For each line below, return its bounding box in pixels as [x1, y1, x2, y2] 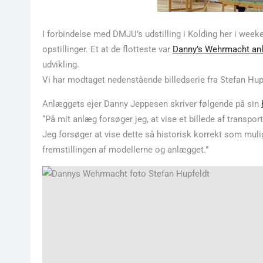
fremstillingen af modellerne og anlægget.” [42, 144, 208, 155]
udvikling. [42, 59, 79, 70]
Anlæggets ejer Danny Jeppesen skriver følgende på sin [42, 99, 261, 109]
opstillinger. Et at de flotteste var [42, 44, 173, 55]
